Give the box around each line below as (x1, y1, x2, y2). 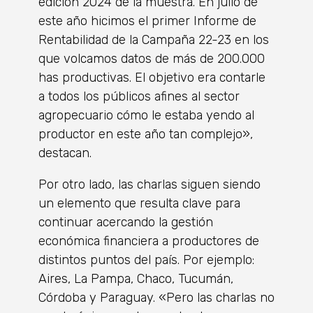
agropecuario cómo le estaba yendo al (38, 108, 254, 124)
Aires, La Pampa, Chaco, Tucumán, (38, 271, 233, 287)
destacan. (38, 145, 92, 161)
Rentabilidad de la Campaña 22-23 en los (38, 32, 269, 48)
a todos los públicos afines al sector (38, 89, 240, 105)
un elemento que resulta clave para (38, 196, 240, 212)
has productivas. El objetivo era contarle (38, 70, 265, 86)
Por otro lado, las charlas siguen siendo (38, 177, 261, 193)
